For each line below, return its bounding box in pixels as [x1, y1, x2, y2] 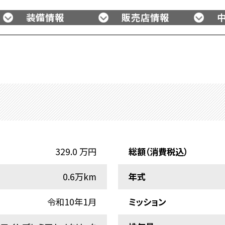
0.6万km [63, 170, 97, 183]
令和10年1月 [47, 195, 97, 208]
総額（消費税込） [128, 145, 188, 158]
